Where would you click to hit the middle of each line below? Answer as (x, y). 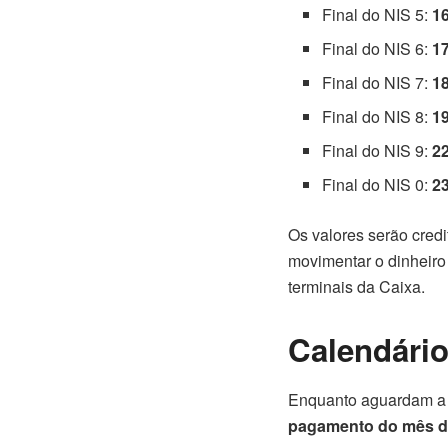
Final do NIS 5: (377, 15)
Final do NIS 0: (377, 185)
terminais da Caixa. (356, 287)
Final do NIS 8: (377, 117)
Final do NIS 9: (377, 151)
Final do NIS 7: (377, 83)
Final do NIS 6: (377, 49)
